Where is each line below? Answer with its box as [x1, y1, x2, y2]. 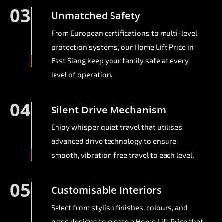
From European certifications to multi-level [51, 28, 197, 38]
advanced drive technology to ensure [51, 136, 176, 146]
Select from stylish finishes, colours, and [51, 203, 188, 212]
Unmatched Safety [51, 9, 140, 23]
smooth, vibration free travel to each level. [51, 150, 194, 160]
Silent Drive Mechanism [51, 103, 166, 117]
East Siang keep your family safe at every [51, 56, 189, 65]
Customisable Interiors [51, 183, 162, 197]
